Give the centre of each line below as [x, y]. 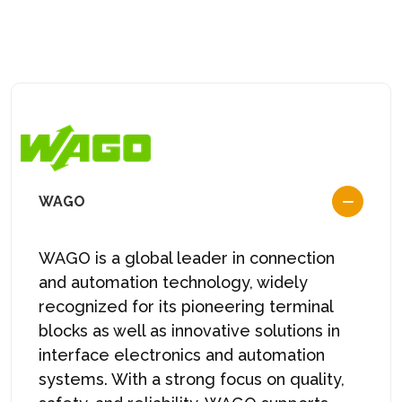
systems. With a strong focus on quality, [192, 379]
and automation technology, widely [173, 282]
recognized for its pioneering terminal [186, 306]
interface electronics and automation [182, 354]
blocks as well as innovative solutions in [189, 330]
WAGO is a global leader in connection [187, 258]
